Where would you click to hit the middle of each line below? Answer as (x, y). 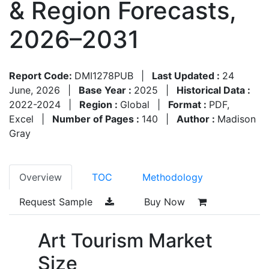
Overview (41, 177)
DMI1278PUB (104, 75)
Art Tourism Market (125, 240)
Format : (189, 104)
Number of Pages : (97, 119)
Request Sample (57, 201)
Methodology (173, 177)
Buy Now (166, 201)
